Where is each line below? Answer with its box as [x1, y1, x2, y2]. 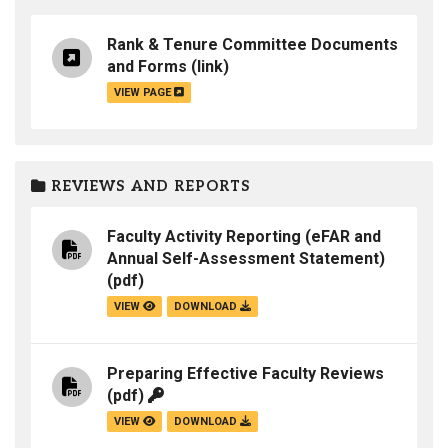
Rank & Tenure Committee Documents [107, 35, 398, 55]
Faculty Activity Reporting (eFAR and [107, 227, 381, 247]
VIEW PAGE [114, 86, 174, 100]
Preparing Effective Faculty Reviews [107, 364, 384, 384]
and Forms [107, 57, 187, 77]
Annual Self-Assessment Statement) [107, 249, 385, 269]
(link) [187, 57, 229, 77]
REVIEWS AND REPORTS [46, 178, 251, 195]
